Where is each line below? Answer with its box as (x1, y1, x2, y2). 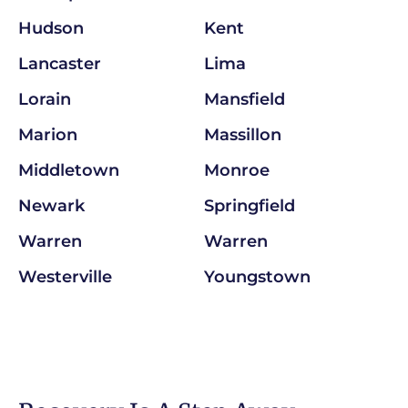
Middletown (18, 159, 119, 180)
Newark (18, 195, 85, 216)
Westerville (18, 266, 112, 287)
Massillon (204, 124, 281, 145)
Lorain (18, 88, 71, 109)
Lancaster (18, 53, 101, 74)
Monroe (204, 159, 270, 180)
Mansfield (204, 88, 285, 109)
